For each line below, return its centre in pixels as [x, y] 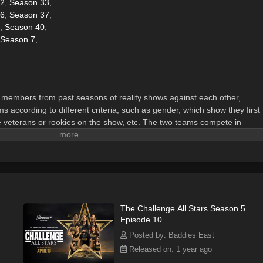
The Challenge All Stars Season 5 [183, 208]
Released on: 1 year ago [169, 249]
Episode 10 [141, 219]
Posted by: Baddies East [171, 235]
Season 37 [29, 14]
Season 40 [25, 27]
